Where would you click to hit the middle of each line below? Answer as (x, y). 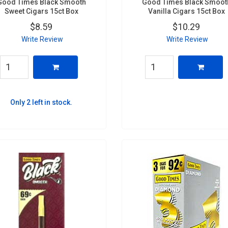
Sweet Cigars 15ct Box (41, 11)
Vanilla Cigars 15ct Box (186, 11)
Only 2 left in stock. (41, 102)
